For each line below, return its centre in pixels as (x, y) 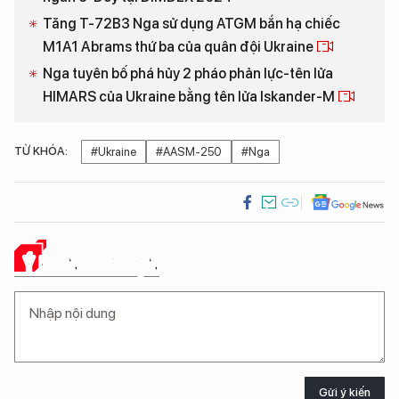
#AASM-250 (189, 151)
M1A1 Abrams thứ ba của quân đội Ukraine (179, 46)
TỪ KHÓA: (41, 151)
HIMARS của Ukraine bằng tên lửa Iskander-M (190, 96)
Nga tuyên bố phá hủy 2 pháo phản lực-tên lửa (188, 73)
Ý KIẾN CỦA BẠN (91, 263)
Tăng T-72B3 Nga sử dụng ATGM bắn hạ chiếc (191, 23)
